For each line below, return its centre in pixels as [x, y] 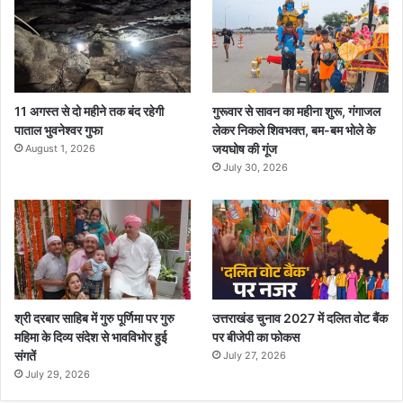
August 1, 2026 [60, 149]
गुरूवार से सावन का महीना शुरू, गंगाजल [297, 112]
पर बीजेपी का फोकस [256, 336]
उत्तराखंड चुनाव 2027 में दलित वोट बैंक [300, 318]
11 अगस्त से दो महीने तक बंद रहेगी [89, 112]
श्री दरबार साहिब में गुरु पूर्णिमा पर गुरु [94, 318]
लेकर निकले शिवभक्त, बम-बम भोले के [294, 130]
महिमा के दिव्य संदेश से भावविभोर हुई [91, 336]
